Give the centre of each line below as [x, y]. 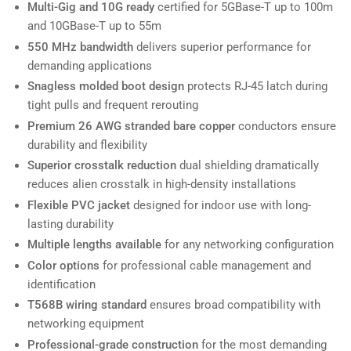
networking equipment [86, 324]
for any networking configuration [248, 245]
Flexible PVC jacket [79, 205]
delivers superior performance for [222, 47]
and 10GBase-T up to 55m [94, 26]
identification [62, 284]
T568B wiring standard [87, 305]
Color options [63, 265]
